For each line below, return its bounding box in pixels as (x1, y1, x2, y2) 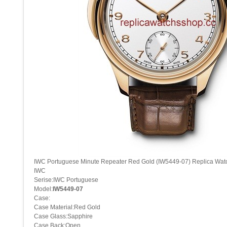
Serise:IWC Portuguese (34, 176, 98, 184)
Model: (34, 185, 53, 193)
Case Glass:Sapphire (34, 213, 93, 220)
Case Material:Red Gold (34, 204, 100, 211)
